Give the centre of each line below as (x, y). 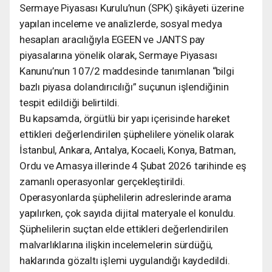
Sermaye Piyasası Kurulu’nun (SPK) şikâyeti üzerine (132, 8)
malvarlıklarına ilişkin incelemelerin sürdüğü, (116, 244)
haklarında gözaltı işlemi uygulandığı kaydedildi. (125, 260)
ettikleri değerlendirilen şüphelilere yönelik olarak (127, 134)
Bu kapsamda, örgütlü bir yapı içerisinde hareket (125, 118)
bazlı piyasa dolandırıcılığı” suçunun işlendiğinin (124, 87)
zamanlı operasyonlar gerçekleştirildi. (102, 181)
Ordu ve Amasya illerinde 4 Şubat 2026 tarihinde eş (133, 165)
